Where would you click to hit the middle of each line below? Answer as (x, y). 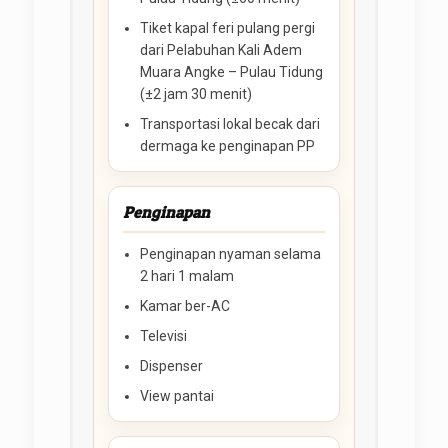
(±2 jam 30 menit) (195, 93)
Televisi (163, 335)
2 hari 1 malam (186, 275)
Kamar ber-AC (184, 305)
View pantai (176, 395)
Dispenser (171, 365)
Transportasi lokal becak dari (229, 123)
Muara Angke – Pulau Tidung (231, 71)
